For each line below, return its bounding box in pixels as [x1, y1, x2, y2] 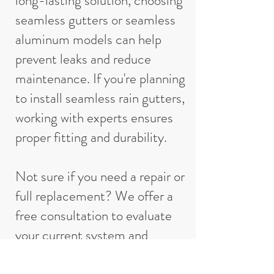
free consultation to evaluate [15, 206, 172, 226]
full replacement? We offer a [15, 186, 173, 206]
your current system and [15, 225, 148, 245]
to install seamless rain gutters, [15, 88, 185, 108]
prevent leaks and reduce [15, 49, 151, 69]
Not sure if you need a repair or [15, 166, 185, 187]
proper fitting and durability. [15, 127, 167, 147]
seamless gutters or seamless [15, 10, 176, 30]
